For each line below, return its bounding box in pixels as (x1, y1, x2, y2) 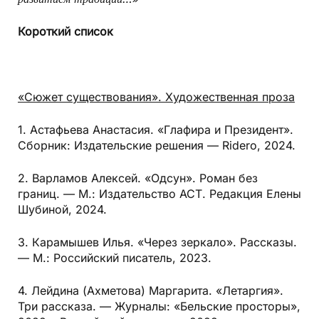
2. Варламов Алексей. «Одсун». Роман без (18, 171, 258, 186)
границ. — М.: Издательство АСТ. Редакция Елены (18, 187, 301, 202)
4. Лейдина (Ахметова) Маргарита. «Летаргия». (18, 283, 283, 298)
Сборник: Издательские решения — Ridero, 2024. (18, 138, 296, 153)
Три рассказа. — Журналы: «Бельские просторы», (18, 299, 300, 314)
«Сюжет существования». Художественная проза (18, 90, 295, 105)
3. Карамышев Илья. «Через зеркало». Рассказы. (18, 235, 297, 250)
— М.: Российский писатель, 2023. (18, 251, 211, 266)
